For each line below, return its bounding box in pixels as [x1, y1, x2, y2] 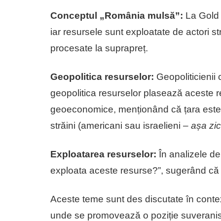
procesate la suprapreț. [50, 42, 148, 53]
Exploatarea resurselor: [50, 148, 156, 159]
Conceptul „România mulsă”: [50, 10, 183, 21]
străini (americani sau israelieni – [50, 120, 191, 131]
